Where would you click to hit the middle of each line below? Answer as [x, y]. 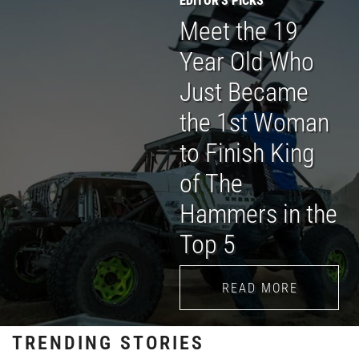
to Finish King [247, 151]
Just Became [244, 91]
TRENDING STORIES [108, 343]
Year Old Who [247, 60]
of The [211, 182]
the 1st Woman [254, 121]
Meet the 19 [239, 30]
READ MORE [260, 287]
